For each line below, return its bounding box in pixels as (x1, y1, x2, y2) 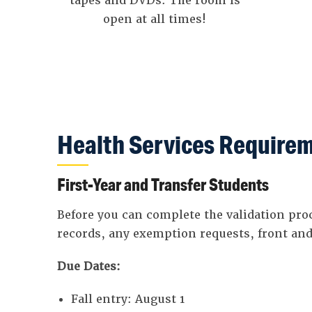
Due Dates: (56, 258, 124, 274)
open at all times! (103, 12, 206, 27)
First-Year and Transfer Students (56, 173, 269, 195)
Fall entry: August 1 (70, 291, 185, 306)
